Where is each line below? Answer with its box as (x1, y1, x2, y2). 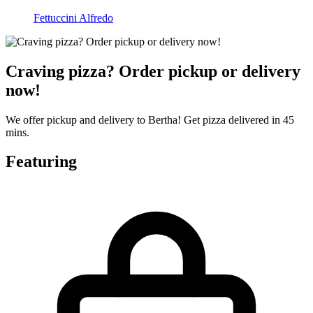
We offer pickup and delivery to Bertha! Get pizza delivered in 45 (6, 113, 294, 126)
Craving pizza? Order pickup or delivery (6, 61, 300, 80)
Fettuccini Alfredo (34, 11, 113, 24)
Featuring (6, 152, 77, 171)
